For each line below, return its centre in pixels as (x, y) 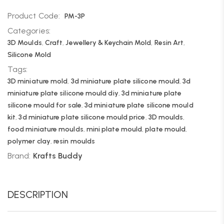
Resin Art (169, 43)
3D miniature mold (38, 81)
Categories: (29, 31)
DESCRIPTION (38, 194)
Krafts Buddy (58, 156)
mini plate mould (114, 129)
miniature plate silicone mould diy (63, 93)
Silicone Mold (29, 55)
